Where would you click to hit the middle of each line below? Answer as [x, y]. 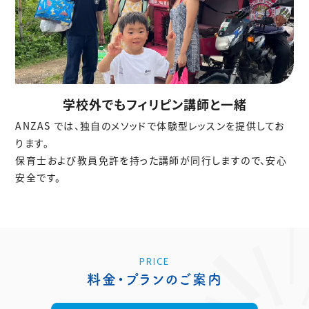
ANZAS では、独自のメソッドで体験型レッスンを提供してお [150, 125]
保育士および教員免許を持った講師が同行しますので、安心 [151, 160]
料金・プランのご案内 [154, 279]
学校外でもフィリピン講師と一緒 [154, 104]
